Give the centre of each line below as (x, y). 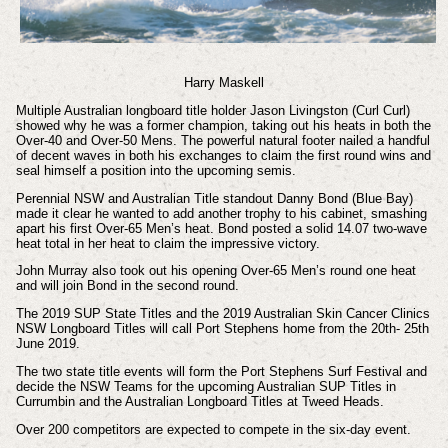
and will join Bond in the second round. (127, 286)
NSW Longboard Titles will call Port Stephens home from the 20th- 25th (222, 329)
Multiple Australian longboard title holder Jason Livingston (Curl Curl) (212, 110)
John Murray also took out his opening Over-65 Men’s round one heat (215, 271)
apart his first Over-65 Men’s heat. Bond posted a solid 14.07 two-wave (221, 228)
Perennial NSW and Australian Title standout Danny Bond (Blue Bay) (214, 198)
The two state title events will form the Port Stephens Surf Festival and (221, 372)
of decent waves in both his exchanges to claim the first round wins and (223, 155)
